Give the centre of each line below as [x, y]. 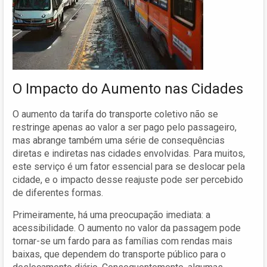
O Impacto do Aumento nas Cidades [128, 89]
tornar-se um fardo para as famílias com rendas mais [122, 241]
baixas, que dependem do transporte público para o [119, 254]
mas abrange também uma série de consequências [119, 140]
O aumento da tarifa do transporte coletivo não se [115, 114]
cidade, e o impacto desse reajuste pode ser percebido [128, 179]
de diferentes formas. [58, 193]
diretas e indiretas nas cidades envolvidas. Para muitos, [129, 153]
